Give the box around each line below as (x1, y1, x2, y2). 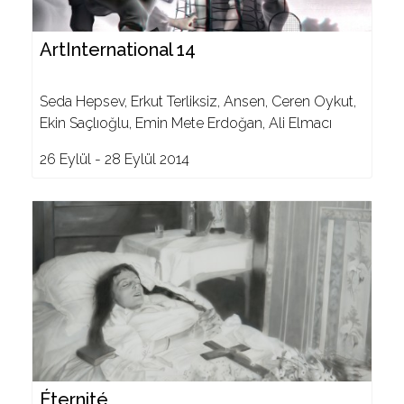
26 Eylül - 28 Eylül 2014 (40, 151, 189, 168)
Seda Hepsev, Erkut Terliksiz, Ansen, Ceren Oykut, (40, 93, 356, 110)
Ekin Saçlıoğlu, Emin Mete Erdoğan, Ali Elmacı (40, 115, 332, 132)
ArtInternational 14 (40, 39, 196, 60)
